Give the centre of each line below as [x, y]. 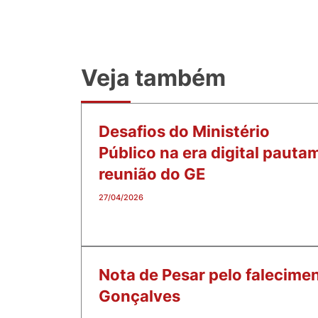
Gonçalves [139, 296]
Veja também [153, 77]
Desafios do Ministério [184, 131]
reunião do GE [152, 174]
